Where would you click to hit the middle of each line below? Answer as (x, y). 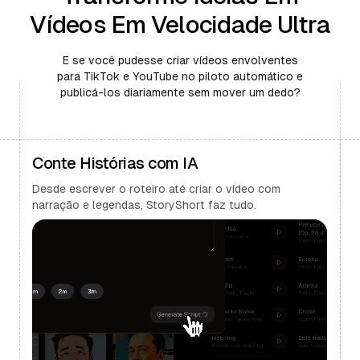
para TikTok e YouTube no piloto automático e (180, 76)
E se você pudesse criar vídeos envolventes (180, 60)
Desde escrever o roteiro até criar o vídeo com (156, 188)
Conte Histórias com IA (115, 163)
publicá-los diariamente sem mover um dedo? (180, 92)
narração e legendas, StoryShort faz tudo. (144, 205)
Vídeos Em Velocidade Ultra (180, 24)
